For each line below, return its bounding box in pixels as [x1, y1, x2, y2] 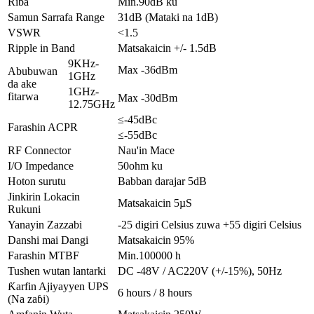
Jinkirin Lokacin [8, 190, 80, 203]
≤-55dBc [118, 128, 157, 141]
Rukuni [8, 203, 41, 215]
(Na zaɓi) [8, 292, 49, 305]
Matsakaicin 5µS [118, 196, 192, 209]
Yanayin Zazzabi [8, 218, 82, 231]
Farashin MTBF [8, 249, 79, 261]
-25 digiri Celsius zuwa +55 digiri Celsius [118, 218, 301, 231]
